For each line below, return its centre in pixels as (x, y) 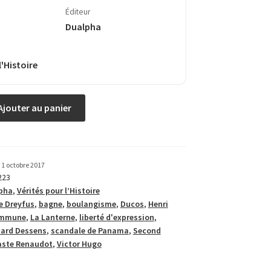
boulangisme (91, 204)
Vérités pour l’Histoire (58, 191)
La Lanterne (52, 217)
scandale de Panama (90, 231)
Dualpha (83, 26)
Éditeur (77, 12)
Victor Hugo (79, 244)
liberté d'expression (116, 217)
